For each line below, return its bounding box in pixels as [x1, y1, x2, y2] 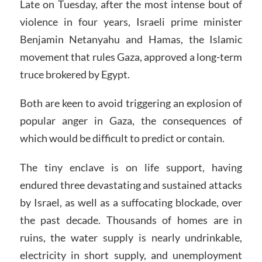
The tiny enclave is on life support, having [19, 161, 243, 174]
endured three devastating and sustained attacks [19, 178, 243, 192]
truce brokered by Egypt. [19, 67, 130, 81]
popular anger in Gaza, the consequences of [19, 114, 243, 127]
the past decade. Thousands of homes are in [19, 213, 243, 227]
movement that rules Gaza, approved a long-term [19, 50, 243, 63]
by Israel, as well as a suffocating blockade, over [19, 196, 243, 209]
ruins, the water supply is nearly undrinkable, [19, 231, 243, 244]
